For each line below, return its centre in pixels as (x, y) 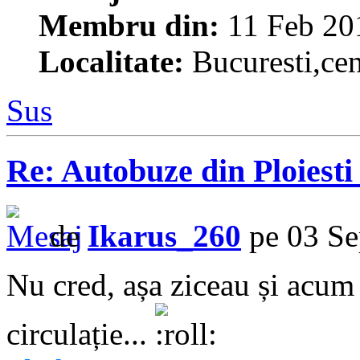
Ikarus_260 (164, 235)
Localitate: (111, 62)
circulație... (81, 333)
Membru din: (129, 26)
